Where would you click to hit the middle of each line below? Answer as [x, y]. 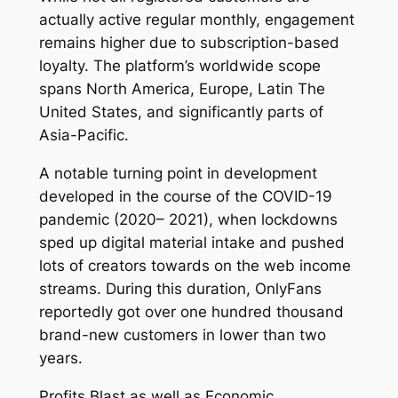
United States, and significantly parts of [181, 112]
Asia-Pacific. [84, 135]
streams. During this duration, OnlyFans [180, 289]
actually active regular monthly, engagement [196, 20]
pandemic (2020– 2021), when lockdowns [188, 220]
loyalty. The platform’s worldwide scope [179, 66]
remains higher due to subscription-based [189, 43]
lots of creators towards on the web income [195, 266]
